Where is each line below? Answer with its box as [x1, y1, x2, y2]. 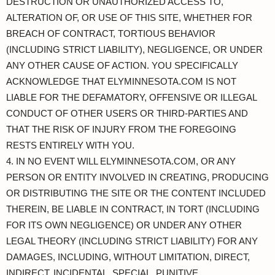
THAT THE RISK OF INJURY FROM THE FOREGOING [6, 124, 236, 134]
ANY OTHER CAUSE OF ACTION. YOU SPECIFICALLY [6, 60, 238, 71]
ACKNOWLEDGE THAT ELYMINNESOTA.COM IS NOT [6, 76, 236, 87]
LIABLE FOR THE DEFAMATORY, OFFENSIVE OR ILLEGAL [6, 92, 257, 103]
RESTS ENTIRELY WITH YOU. [6, 140, 134, 150]
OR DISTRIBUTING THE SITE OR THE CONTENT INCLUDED [6, 188, 266, 198]
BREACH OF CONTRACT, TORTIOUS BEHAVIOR [6, 28, 215, 39]
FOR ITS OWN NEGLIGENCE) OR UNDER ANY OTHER [6, 220, 242, 230]
